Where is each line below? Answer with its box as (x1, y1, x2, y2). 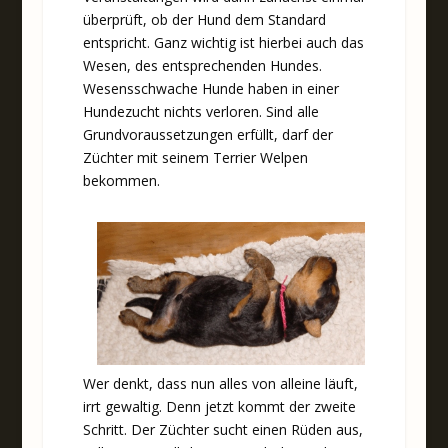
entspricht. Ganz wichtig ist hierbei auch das (82, 33, 364, 53)
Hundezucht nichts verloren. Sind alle (82, 102, 319, 122)
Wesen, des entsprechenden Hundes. (82, 56, 322, 76)
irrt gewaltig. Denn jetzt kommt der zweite (82, 396, 356, 416)
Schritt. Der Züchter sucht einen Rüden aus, (82, 419, 363, 439)
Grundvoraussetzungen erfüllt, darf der (82, 125, 333, 145)
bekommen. (82, 171, 160, 191)
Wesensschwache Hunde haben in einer (82, 79, 339, 99)
